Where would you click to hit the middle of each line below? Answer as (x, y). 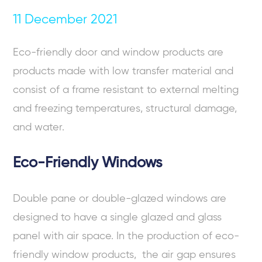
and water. (39, 127)
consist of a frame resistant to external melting (126, 90)
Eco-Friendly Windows (88, 163)
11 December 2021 (65, 20)
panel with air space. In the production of (114, 236)
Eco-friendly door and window (87, 52)
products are (192, 52)
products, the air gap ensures (164, 255)
